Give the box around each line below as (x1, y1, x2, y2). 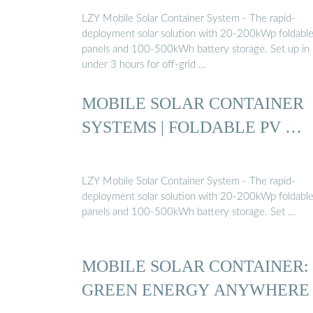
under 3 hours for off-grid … (82, 59, 206, 70)
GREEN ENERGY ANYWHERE (82, 279, 310, 299)
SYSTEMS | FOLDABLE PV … (82, 117, 302, 137)
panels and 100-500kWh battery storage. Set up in (82, 43, 310, 54)
